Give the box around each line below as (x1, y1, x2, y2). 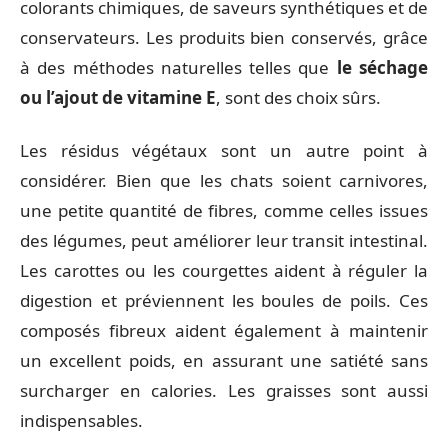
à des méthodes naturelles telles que (20, 56, 330, 80)
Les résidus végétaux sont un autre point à (20, 138, 428, 162)
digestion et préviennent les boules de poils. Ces (20, 288, 428, 312)
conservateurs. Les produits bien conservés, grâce (20, 26, 428, 50)
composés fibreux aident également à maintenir (20, 318, 428, 342)
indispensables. (20, 408, 143, 432)
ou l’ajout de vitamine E (20, 86, 216, 110)
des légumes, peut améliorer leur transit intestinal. (20, 228, 428, 252)
